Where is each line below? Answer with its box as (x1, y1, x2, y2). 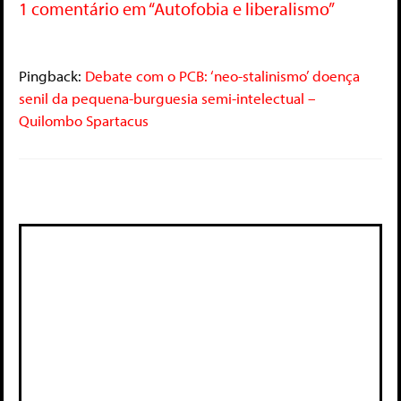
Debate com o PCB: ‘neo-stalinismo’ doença (85, 66, 360, 86)
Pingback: (19, 66, 85, 86)
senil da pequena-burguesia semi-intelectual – (19, 89, 316, 108)
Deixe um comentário (19, 181, 181, 204)
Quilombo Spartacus (19, 111, 149, 131)
